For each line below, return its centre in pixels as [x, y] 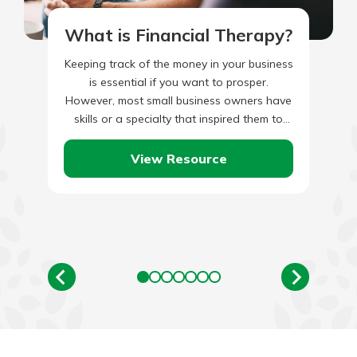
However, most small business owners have [178, 100]
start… [178, 137]
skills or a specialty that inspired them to [178, 119]
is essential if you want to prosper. [178, 82]
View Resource [178, 158]
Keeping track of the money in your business [178, 64]
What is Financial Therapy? [178, 35]
